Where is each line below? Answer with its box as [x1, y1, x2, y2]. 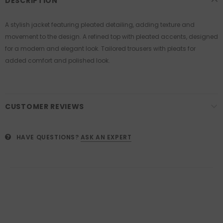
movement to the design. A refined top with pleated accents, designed [5, 32, 218, 41]
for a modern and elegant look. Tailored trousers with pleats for [5, 44, 196, 53]
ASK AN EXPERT [80, 133, 132, 142]
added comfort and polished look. [5, 56, 110, 65]
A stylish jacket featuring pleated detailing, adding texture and [5, 20, 195, 29]
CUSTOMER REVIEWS [5, 102, 85, 112]
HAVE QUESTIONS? [16, 133, 79, 142]
